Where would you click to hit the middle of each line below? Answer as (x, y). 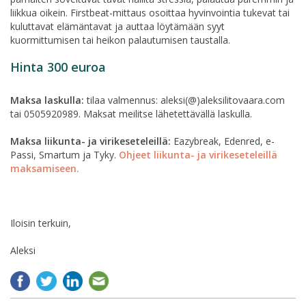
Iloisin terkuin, (41, 223)
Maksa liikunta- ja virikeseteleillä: (91, 141)
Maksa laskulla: (47, 100)
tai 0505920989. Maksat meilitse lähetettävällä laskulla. (131, 114)
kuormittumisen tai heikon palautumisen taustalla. (120, 40)
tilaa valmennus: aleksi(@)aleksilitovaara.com (184, 100)
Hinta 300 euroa (58, 67)
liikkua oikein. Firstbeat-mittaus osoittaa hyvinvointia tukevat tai (150, 13)
